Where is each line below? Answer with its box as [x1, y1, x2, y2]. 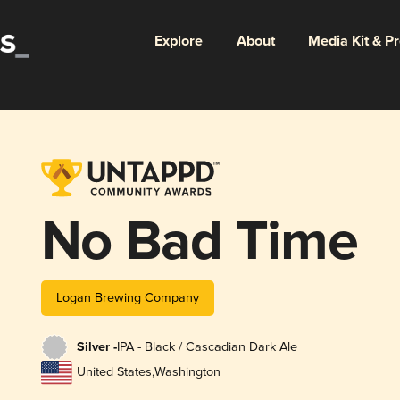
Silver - [76, 339, 117, 356]
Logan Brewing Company [55, 289, 199, 305]
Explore [154, 31, 203, 51]
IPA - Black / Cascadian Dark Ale [116, 339, 297, 355]
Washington [154, 364, 221, 380]
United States [76, 364, 152, 380]
